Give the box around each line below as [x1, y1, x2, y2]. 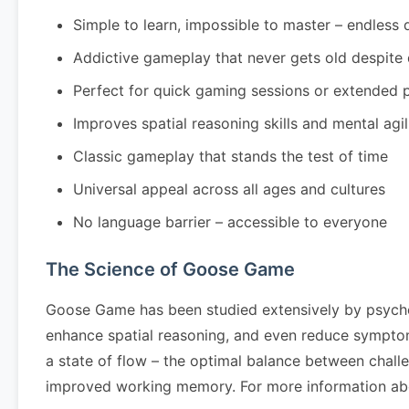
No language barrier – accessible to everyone [73, 213, 387, 231]
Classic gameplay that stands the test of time [73, 147, 388, 165]
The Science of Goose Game [46, 258, 295, 280]
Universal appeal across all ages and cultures [73, 180, 385, 198]
